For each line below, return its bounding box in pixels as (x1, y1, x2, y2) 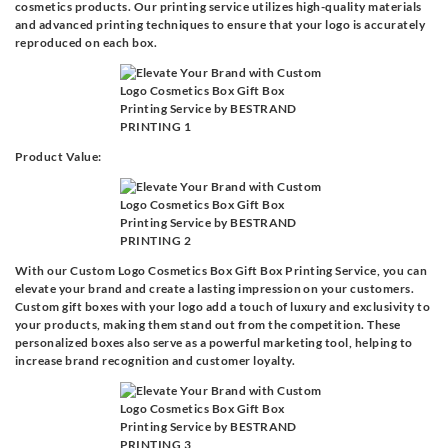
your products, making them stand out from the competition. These (15, 317, 401, 333)
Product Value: (15, 149, 102, 165)
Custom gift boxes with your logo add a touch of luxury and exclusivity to (15, 299, 431, 315)
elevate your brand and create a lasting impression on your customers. (15, 281, 415, 297)
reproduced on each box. (15, 35, 158, 51)
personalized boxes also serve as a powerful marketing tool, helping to (15, 335, 413, 351)
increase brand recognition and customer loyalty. (15, 353, 296, 369)
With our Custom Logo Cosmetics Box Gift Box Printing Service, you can (15, 263, 428, 279)
